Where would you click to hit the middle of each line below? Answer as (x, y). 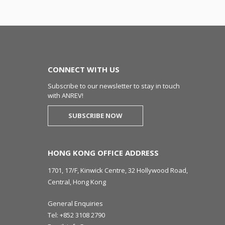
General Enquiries (75, 203)
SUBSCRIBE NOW (95, 116)
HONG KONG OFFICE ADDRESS (103, 153)
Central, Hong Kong (77, 182)
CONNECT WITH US (84, 69)
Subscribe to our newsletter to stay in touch (114, 86)
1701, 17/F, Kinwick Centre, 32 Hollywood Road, (118, 170)
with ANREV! (66, 95)
